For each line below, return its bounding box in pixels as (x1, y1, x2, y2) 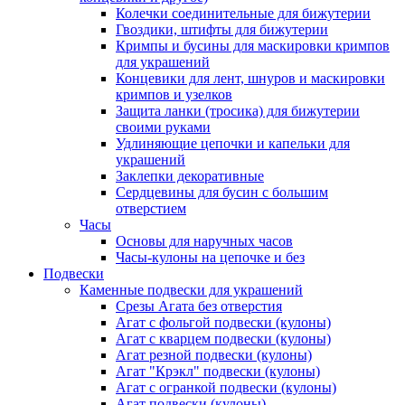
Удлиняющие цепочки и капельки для (116, 136, 350, 152)
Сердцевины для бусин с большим (116, 184, 328, 201)
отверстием (116, 201, 186, 217)
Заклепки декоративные (116, 168, 264, 184)
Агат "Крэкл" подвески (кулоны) (116, 363, 320, 380)
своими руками (116, 119, 211, 136)
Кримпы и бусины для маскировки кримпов (116, 38, 390, 54)
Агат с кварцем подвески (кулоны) (116, 331, 331, 347)
